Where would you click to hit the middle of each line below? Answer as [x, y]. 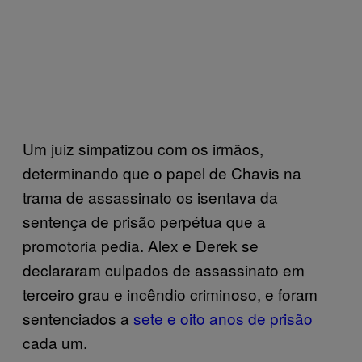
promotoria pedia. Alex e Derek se [141, 245]
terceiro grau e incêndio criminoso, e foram [170, 294]
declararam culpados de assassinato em [164, 269]
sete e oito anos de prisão [223, 318]
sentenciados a [78, 318]
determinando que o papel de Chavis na [162, 173]
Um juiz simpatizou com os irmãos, [143, 148]
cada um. [55, 342]
